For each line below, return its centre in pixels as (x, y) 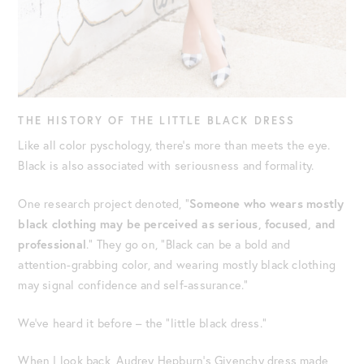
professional (52, 244)
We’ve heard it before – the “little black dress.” (143, 323)
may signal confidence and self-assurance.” (133, 284)
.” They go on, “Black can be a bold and (188, 244)
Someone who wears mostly (267, 203)
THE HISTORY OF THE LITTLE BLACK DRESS (157, 121)
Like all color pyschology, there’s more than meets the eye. (174, 145)
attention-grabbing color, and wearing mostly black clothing (177, 264)
